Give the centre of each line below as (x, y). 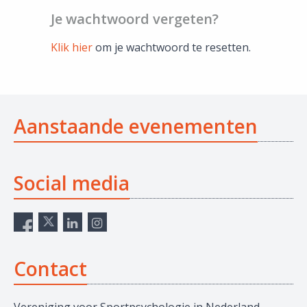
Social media (72, 183)
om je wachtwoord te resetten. (172, 47)
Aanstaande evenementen (136, 126)
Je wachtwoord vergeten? (135, 19)
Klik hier (72, 47)
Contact (50, 269)
